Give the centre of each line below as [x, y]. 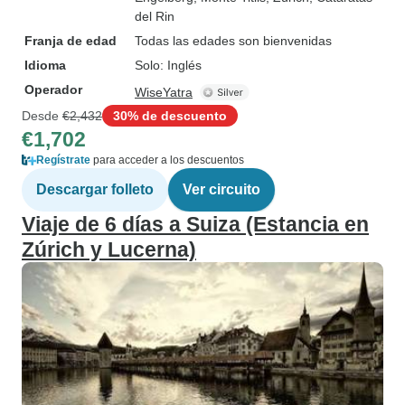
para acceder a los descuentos [167, 160]
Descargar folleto [95, 189]
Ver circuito [221, 189]
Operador [53, 89]
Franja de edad [71, 41]
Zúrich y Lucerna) [109, 250]
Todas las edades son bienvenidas [233, 41]
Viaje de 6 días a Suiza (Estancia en [195, 224]
